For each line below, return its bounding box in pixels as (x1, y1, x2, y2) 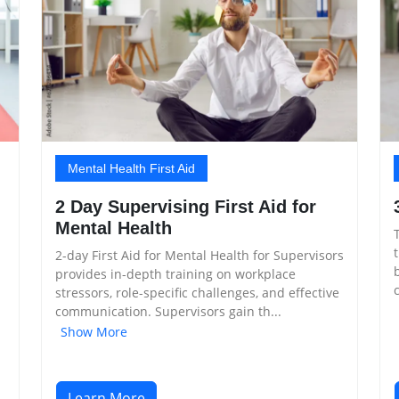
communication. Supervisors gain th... (55, 302, 281, 320)
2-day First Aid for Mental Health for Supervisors (55, 246, 344, 264)
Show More (61, 322, 127, 340)
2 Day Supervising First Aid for (55, 196, 316, 216)
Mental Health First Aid (68, 160, 195, 175)
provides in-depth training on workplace (55, 265, 296, 282)
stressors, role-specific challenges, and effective (55, 283, 339, 301)
